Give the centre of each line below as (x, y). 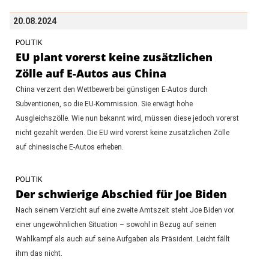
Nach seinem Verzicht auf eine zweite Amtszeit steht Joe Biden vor (125, 210)
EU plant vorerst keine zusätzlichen (114, 57)
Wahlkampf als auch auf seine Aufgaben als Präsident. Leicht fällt (122, 239)
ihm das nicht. (39, 253)
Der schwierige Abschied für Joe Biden (121, 194)
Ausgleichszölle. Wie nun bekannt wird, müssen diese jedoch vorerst (127, 118)
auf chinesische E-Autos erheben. (69, 147)
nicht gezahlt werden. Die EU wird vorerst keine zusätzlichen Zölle (122, 132)
